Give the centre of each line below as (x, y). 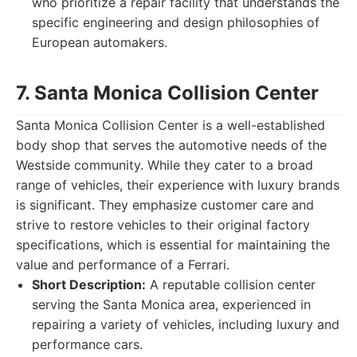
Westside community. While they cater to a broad (165, 165)
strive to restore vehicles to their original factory (163, 225)
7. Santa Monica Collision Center (167, 93)
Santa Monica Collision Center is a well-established (171, 125)
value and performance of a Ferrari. (123, 265)
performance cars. (87, 344)
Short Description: (89, 284)
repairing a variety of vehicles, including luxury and (186, 324)
